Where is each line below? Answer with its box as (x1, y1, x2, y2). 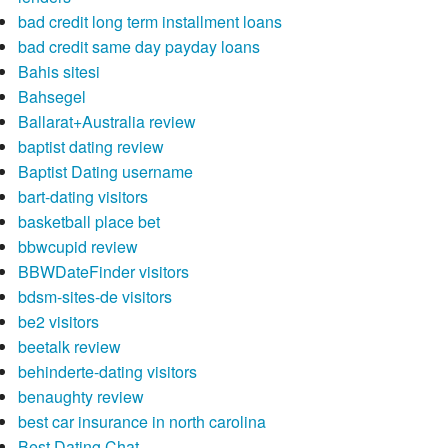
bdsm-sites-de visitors (17, 285, 172, 309)
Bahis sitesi (17, 60, 100, 84)
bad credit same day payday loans (17, 35, 260, 59)
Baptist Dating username (17, 160, 193, 184)
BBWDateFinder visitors (17, 260, 189, 284)
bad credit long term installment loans (17, 10, 282, 34)
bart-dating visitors (17, 185, 148, 209)
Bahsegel (17, 85, 86, 109)
